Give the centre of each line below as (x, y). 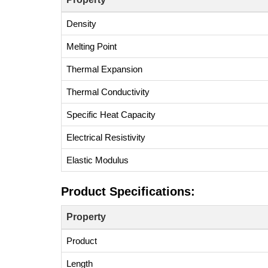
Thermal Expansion (104, 69)
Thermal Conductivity (108, 92)
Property (86, 217)
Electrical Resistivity (106, 137)
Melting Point (92, 46)
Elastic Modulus (98, 160)
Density (81, 24)
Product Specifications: (128, 191)
